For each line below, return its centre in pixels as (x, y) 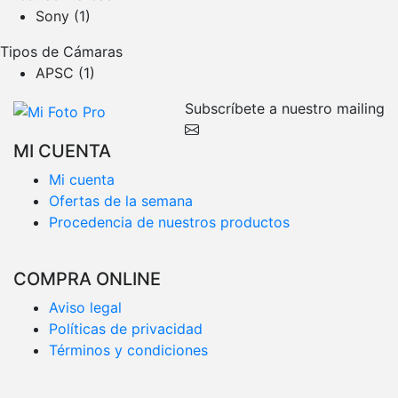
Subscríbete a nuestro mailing (285, 108)
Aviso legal (85, 307)
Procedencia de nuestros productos (169, 222)
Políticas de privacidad (126, 328)
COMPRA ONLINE (87, 279)
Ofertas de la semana (121, 200)
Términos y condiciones (128, 350)
